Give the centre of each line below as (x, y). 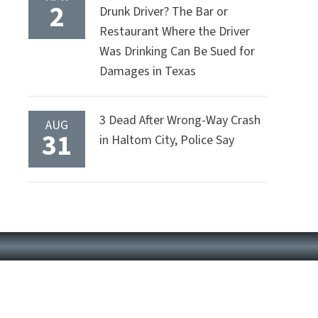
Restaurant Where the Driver (175, 32)
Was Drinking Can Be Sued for (177, 52)
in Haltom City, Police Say (167, 141)
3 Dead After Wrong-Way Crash (180, 121)
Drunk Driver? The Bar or (164, 12)
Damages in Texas (148, 72)
